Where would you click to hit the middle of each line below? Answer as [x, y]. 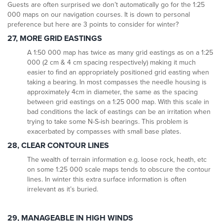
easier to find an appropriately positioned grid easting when [118, 73]
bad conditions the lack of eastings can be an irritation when [119, 112]
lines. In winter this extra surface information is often [107, 180]
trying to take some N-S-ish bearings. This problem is [108, 122]
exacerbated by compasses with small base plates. [104, 132]
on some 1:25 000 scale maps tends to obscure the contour [119, 170]
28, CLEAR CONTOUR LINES [58, 146]
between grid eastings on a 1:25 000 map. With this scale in [118, 102]
